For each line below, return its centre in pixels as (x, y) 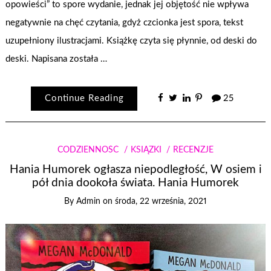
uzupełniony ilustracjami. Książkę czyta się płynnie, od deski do (132, 41)
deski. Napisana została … (57, 59)
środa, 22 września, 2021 (161, 202)
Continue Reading (84, 99)
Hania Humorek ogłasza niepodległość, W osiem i (135, 170)
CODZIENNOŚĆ (88, 150)
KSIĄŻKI (146, 150)
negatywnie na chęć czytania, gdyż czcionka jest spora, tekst (125, 22)
